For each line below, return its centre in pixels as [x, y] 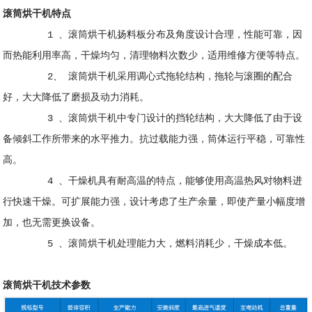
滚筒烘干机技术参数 [47, 286]
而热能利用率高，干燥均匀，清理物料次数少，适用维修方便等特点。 [154, 56]
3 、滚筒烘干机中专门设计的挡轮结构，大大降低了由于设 [153, 119]
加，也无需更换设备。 [52, 223]
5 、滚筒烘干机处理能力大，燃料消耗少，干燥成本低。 [148, 244]
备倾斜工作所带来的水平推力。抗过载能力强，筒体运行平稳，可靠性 [154, 140]
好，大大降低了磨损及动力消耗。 [76, 98]
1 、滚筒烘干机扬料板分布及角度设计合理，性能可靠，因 [153, 35]
